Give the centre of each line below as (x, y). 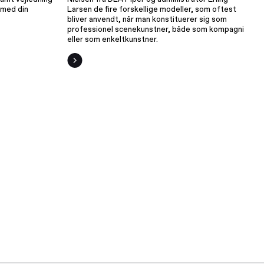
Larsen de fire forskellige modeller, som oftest (151, 9)
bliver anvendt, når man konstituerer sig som (147, 19)
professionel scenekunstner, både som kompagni (155, 29)
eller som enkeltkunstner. (112, 39)
